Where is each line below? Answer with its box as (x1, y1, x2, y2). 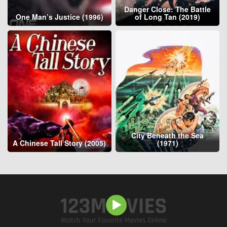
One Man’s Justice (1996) (15, 12, 103, 22)
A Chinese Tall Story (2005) (13, 137, 106, 148)
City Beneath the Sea (131, 130, 204, 140)
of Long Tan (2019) (135, 12, 201, 22)
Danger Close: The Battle (124, 4, 211, 15)
